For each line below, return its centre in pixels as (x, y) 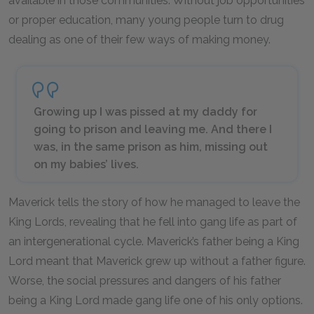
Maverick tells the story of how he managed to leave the (154, 202)
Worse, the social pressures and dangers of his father (145, 281)
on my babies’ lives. (86, 164)
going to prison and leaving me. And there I (153, 129)
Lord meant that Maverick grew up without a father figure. (157, 261)
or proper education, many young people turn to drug (146, 20)
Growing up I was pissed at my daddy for (145, 112)
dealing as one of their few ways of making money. (139, 40)
